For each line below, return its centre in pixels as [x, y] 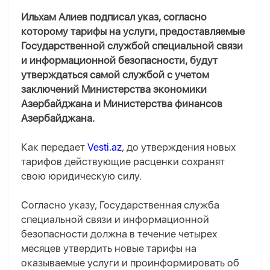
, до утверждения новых [179, 147]
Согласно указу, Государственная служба [120, 205]
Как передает [54, 147]
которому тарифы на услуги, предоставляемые [133, 32]
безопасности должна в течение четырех [119, 234]
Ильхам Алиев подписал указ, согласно [114, 17]
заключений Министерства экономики [114, 89]
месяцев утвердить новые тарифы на [109, 249]
